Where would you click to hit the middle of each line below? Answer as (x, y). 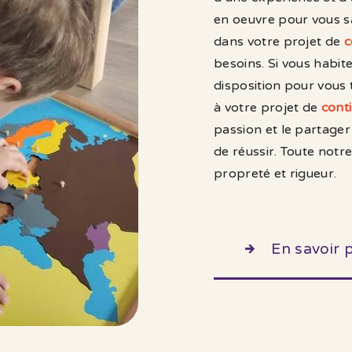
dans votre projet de (279, 42)
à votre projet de (268, 108)
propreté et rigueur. (275, 174)
